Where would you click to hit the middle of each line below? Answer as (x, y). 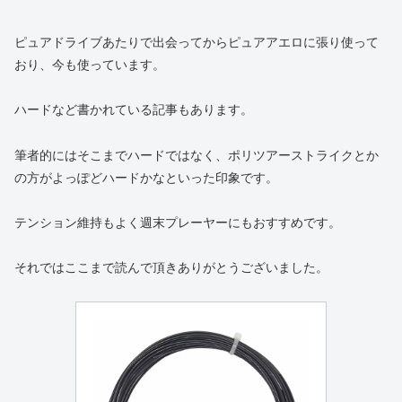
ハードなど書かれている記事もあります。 (134, 110)
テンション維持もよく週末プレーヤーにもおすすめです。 (178, 222)
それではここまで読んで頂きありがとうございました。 (171, 267)
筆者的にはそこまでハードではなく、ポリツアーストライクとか (197, 155)
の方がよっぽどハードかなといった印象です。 (146, 177)
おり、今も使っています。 (90, 65)
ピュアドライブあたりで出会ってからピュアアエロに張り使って (197, 43)
